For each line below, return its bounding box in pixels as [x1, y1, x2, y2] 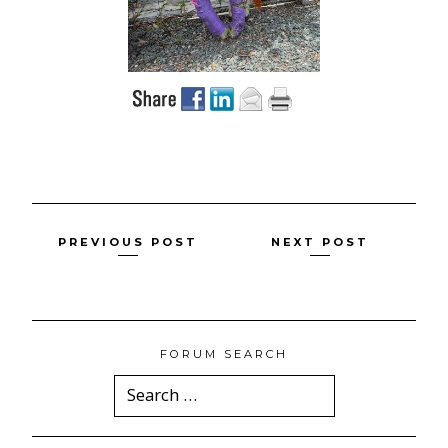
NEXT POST [271, 234, 369, 249]
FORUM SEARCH [160, 346, 288, 361]
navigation [31, 263, 165, 302]
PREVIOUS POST [58, 234, 198, 249]
